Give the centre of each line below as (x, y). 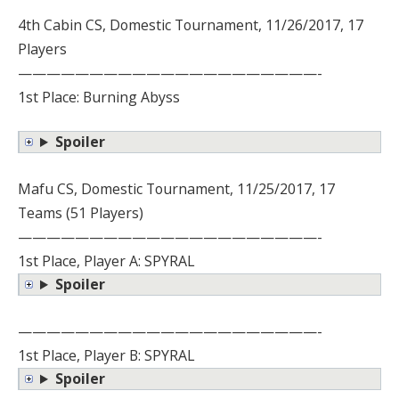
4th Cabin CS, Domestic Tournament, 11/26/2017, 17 (191, 24)
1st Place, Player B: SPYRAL (106, 356)
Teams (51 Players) (81, 213)
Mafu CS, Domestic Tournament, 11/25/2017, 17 (176, 189)
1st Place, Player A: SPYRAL (106, 261)
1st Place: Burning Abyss (99, 97)
